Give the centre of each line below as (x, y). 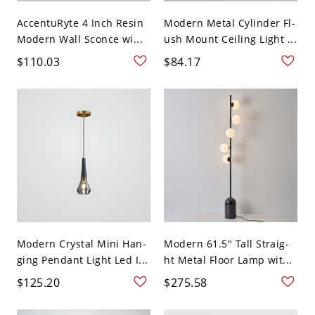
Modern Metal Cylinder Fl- (230, 23)
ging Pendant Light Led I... (82, 260)
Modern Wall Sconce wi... (80, 39)
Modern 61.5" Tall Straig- (227, 244)
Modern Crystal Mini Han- (82, 244)
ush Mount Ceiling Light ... (231, 39)
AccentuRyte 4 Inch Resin (80, 23)
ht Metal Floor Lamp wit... (228, 260)
